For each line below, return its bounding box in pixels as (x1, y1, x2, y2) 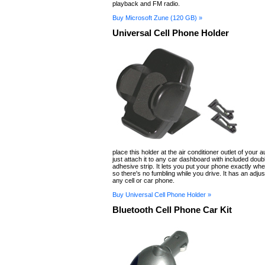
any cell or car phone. (112, 177, 174, 184)
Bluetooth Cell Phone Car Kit (112, 205, 232, 215)
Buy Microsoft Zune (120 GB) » (112, 14, 202, 21)
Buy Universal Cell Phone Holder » (112, 191, 211, 198)
